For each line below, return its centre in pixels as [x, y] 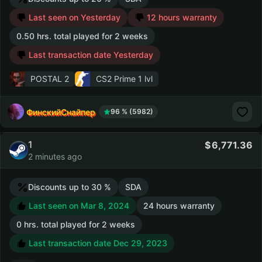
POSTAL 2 [50, 79]
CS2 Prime [116, 79]
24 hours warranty [179, 206]
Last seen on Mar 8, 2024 [78, 206]
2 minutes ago [55, 156]
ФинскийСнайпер [61, 112]
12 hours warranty [182, 17]
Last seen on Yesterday [73, 17]
